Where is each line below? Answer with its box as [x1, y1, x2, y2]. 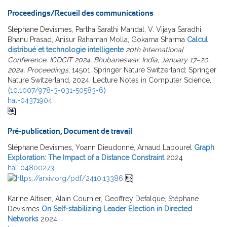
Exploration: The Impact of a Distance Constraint [8, 153, 164, 162]
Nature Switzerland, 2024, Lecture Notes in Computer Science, [8, 75, 211, 84]
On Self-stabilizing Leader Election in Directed [42, 205, 192, 213]
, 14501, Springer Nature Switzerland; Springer [68, 65, 216, 74]
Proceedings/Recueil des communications [8, 9, 154, 17]
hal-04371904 [8, 96, 52, 104]
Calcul [187, 35, 208, 44]
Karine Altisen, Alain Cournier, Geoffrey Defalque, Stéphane [8, 195, 199, 203]
